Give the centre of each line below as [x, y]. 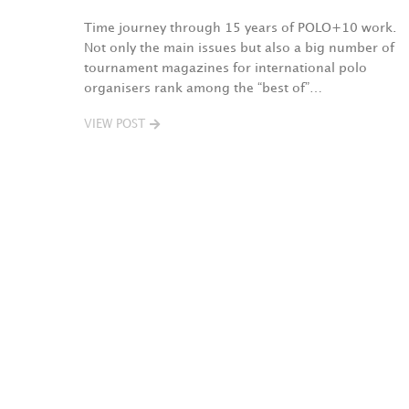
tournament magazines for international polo [225, 68]
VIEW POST [115, 124]
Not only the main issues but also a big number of [239, 48]
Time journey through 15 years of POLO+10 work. [240, 28]
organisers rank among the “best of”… [203, 88]
